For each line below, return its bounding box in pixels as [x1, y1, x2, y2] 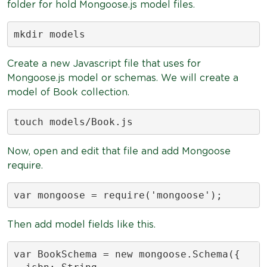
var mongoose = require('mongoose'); [13, 189, 222, 201]
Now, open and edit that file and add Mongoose [7, 147, 231, 156]
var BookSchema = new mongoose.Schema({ [13, 248, 240, 260]
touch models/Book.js [13, 116, 133, 128]
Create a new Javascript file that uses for [7, 59, 201, 69]
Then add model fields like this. [7, 220, 156, 229]
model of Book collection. [7, 88, 129, 97]
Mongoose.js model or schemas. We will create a [7, 73, 238, 83]
